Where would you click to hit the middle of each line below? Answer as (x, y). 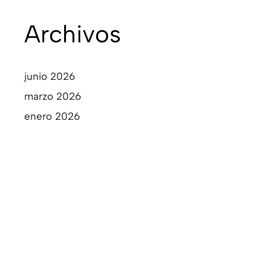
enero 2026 (52, 116)
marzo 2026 (53, 96)
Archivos (73, 34)
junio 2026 (50, 77)
